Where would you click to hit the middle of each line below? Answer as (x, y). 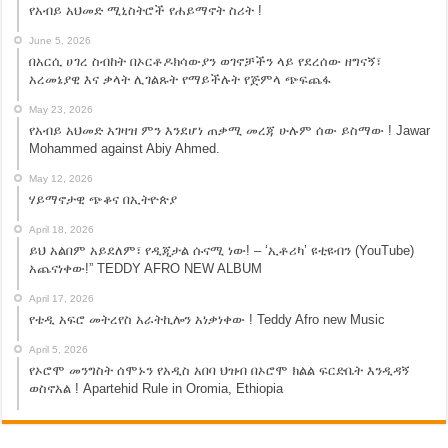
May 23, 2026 (61, 110)
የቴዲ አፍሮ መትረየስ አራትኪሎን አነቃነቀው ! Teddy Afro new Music (207, 320)
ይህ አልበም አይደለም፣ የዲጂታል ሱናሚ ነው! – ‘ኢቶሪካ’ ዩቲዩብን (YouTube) (222, 251)
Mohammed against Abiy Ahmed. (125, 149)
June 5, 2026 (60, 41)
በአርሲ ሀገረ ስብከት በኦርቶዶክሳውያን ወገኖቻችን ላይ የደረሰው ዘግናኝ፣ (205, 62)
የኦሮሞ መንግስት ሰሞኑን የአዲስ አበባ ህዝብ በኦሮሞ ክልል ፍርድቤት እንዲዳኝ (220, 371)
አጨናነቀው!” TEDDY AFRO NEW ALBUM (146, 269)
